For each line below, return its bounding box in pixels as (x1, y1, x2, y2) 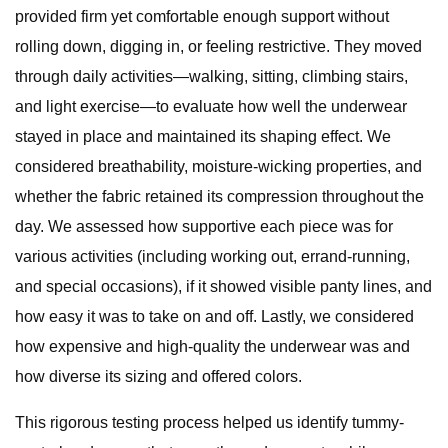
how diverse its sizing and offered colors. (15, 368, 302, 385)
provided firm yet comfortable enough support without (15, 8, 389, 25)
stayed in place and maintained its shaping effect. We (15, 128, 391, 145)
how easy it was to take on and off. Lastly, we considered (15, 308, 414, 325)
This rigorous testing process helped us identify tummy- (15, 414, 404, 431)
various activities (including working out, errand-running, (15, 248, 410, 265)
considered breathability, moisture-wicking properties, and (15, 158, 422, 175)
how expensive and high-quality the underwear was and (15, 338, 410, 355)
